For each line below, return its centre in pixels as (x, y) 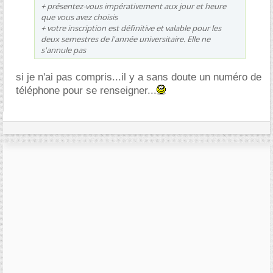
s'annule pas (63, 50)
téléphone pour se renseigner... (86, 90)
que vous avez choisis (79, 17)
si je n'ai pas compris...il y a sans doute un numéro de (139, 77)
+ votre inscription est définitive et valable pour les (131, 28)
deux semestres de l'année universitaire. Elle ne (126, 39)
